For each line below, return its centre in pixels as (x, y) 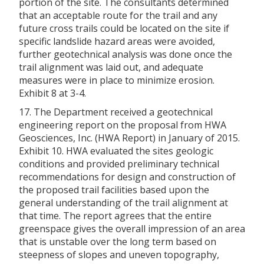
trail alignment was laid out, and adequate (111, 67)
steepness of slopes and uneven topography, (119, 254)
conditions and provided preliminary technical (119, 164)
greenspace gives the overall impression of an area (132, 228)
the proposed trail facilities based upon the (114, 189)
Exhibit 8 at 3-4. (52, 93)
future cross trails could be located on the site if (124, 28)
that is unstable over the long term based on (118, 241)
